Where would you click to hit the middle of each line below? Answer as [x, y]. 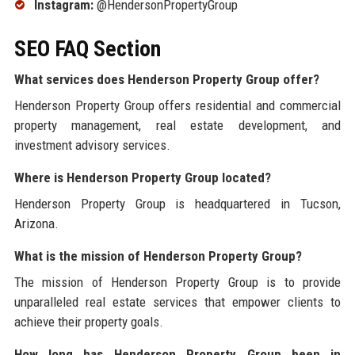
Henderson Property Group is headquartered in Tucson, [177, 203]
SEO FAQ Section [87, 48]
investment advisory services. [92, 145]
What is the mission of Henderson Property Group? [158, 256]
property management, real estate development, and [177, 125]
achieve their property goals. [88, 321]
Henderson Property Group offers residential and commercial [177, 105]
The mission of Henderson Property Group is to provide [177, 282]
